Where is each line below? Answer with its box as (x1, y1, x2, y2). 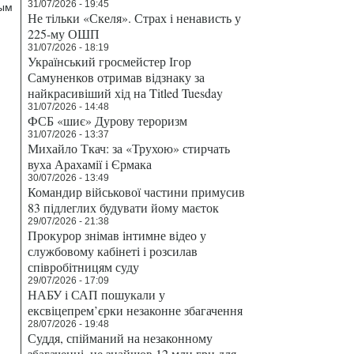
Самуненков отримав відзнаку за (28, 69, 205, 85)
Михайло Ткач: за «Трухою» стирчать (28, 140, 230, 156)
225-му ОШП (28, 25, 100, 42)
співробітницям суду (28, 258, 139, 275)
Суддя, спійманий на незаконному (28, 330, 213, 346)
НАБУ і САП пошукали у (28, 286, 165, 303)
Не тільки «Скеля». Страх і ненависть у (28, 9, 241, 26)
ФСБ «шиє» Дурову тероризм (28, 112, 187, 129)
